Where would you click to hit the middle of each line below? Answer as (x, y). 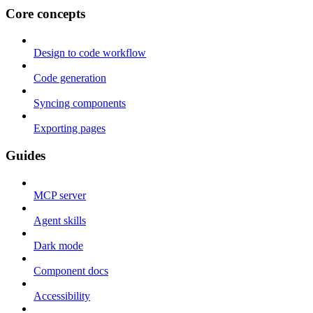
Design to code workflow (90, 53)
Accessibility (62, 296)
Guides (26, 155)
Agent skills (60, 220)
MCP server (60, 195)
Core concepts (45, 13)
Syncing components (80, 103)
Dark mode (58, 245)
